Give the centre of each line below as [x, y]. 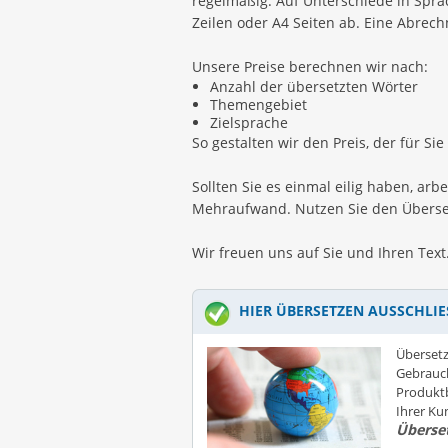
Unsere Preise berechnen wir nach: [310, 66]
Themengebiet [258, 104]
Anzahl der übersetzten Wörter [314, 86]
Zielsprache [249, 122]
